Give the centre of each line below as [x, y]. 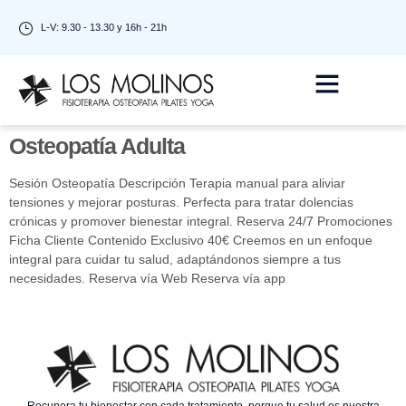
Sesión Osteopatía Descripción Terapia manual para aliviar [177, 183]
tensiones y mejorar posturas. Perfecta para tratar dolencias [181, 202]
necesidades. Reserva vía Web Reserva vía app [147, 278]
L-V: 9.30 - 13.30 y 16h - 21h [104, 27]
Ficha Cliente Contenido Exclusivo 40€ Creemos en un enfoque [191, 240]
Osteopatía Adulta [97, 145]
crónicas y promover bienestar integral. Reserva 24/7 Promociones [201, 221]
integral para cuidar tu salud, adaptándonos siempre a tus [175, 259]
